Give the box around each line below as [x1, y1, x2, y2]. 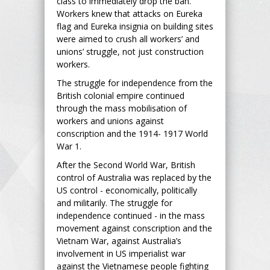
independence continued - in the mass [57, 209, 205, 221]
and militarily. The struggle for [57, 196, 172, 209]
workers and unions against [57, 115, 164, 127]
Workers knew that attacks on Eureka [57, 7, 202, 19]
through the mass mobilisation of [57, 102, 187, 114]
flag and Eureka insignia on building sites [57, 20, 213, 32]
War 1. [57, 140, 81, 152]
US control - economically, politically [57, 184, 197, 196]
